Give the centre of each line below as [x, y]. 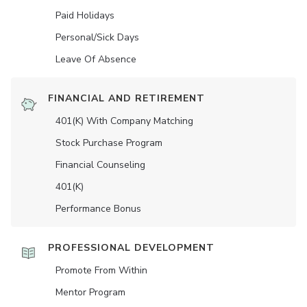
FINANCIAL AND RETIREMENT [126, 99]
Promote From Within [101, 271]
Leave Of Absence [96, 60]
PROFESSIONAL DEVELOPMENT [131, 248]
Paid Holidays [85, 16]
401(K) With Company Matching [124, 121]
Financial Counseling [100, 165]
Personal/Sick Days [97, 38]
